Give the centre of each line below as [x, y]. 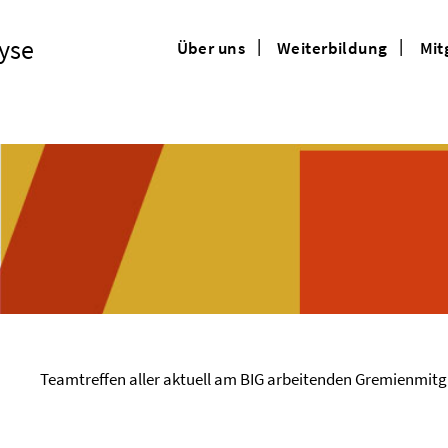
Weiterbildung [332, 47]
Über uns [211, 47]
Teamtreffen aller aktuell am [139, 379]
